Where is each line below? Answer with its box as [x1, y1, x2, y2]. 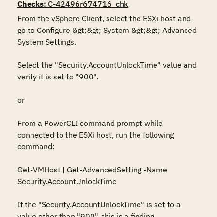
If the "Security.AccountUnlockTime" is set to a [17, 200, 181, 209]
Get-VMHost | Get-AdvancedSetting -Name [17, 165, 167, 174]
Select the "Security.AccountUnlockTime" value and [17, 60, 197, 70]
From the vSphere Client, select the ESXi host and [17, 14, 191, 23]
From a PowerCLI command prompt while [17, 118, 163, 128]
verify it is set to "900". [17, 72, 98, 81]
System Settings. [17, 37, 78, 46]
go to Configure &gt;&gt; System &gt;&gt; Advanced [17, 25, 197, 35]
